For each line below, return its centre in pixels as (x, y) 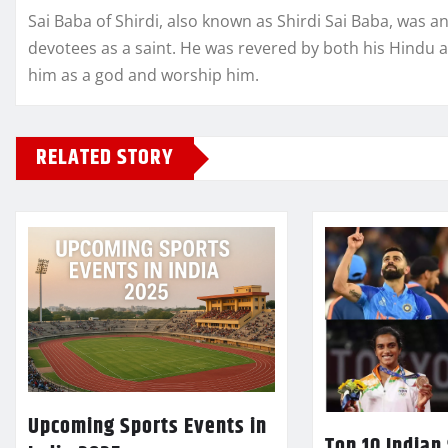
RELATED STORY (105, 158)
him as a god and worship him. (143, 75)
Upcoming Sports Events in (147, 426)
